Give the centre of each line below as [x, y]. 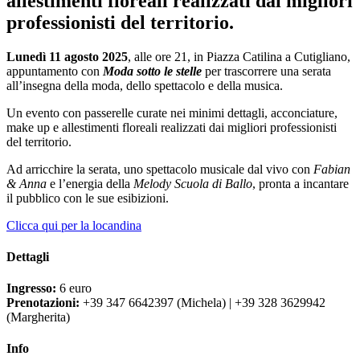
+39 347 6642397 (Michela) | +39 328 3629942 [202, 303]
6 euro [74, 288]
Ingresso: [31, 288]
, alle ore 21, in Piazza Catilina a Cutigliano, [239, 56]
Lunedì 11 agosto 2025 [67, 56]
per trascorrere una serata [268, 71]
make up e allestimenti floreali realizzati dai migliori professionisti [172, 127]
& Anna [27, 183]
